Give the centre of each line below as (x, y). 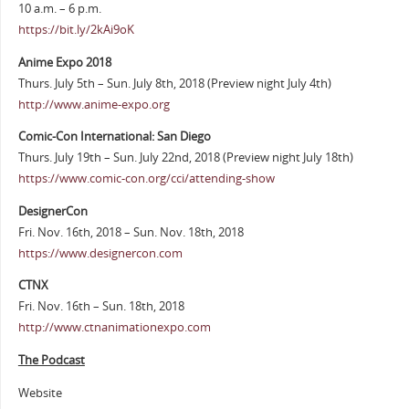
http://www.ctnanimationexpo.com (114, 328)
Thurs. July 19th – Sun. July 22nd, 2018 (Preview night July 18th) (185, 158)
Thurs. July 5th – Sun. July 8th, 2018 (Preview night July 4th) (174, 83)
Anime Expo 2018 (64, 62)
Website (40, 393)
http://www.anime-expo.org (94, 104)
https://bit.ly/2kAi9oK (76, 30)
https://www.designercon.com (100, 253)
